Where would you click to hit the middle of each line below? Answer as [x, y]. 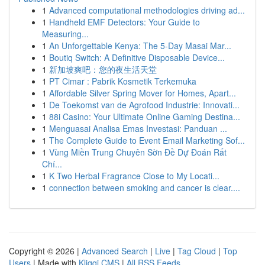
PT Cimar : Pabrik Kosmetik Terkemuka [123, 81]
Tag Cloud [197, 251]
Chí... [52, 164]
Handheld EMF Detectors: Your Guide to [125, 22]
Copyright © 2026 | [45, 251]
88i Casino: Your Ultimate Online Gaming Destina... [145, 117]
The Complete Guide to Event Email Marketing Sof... [147, 140]
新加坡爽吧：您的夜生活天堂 [103, 69]
